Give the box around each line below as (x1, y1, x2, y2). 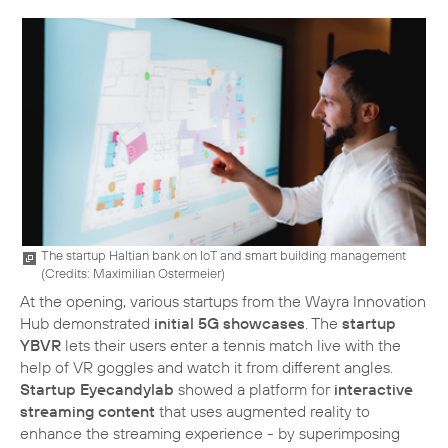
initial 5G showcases (154, 313, 305, 334)
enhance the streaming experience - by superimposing (20, 423, 400, 444)
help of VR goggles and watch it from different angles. (20, 357, 393, 378)
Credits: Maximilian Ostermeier (45, 265, 221, 282)
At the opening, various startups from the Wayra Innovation (20, 291, 426, 312)
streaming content (20, 401, 155, 422)
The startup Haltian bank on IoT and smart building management (41, 247, 406, 264)
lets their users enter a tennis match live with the (61, 335, 401, 356)
